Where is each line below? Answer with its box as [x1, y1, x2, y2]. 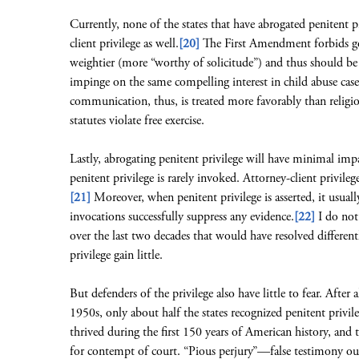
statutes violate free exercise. [70, 112, 204, 129]
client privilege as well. [70, 35, 179, 52]
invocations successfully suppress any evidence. [70, 208, 294, 225]
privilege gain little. [70, 247, 163, 264]
